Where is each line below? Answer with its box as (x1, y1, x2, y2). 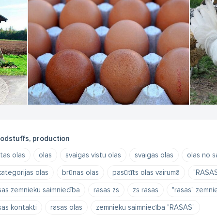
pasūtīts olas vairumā (112, 168, 180, 177)
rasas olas (50, 203, 82, 212)
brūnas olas (62, 168, 99, 177)
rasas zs (93, 186, 119, 194)
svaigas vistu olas (65, 151, 121, 159)
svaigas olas (134, 151, 173, 159)
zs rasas (132, 186, 158, 194)
